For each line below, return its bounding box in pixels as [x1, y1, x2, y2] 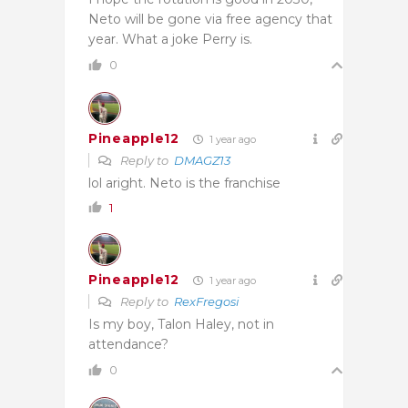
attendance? [88, 335, 168, 352]
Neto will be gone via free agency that [88, 10, 332, 27]
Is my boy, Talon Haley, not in [88, 315, 274, 332]
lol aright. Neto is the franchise [88, 174, 280, 191]
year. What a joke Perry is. [88, 30, 252, 47]
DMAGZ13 [174, 152, 230, 168]
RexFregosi [174, 293, 240, 309]
